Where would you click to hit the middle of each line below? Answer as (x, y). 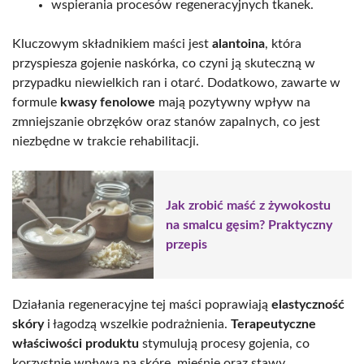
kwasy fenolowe (108, 103)
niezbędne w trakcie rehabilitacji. (106, 142)
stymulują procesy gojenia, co (224, 343)
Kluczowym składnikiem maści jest (112, 44)
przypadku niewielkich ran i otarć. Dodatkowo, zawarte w (176, 83)
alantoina (238, 44)
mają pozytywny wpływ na (233, 103)
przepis (186, 244)
